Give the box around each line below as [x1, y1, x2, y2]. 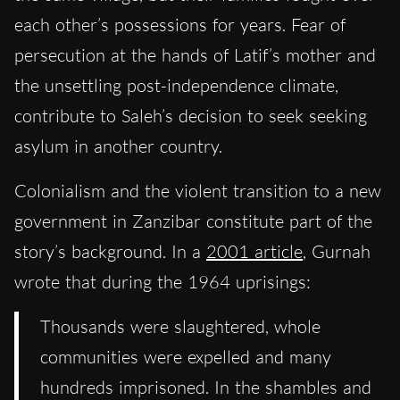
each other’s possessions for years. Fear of [14, 13, 346, 37]
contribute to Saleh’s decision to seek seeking [14, 104, 367, 128]
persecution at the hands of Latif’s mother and [14, 44, 376, 67]
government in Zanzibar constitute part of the [14, 210, 372, 233]
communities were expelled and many [40, 346, 331, 369]
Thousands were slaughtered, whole [40, 315, 321, 338]
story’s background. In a [14, 240, 206, 263]
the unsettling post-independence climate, [14, 74, 338, 97]
